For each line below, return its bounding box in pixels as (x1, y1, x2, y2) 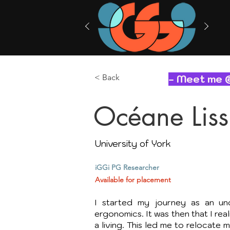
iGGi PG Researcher (95, 163, 159, 172)
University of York (95, 138, 170, 149)
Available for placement (95, 175, 171, 184)
